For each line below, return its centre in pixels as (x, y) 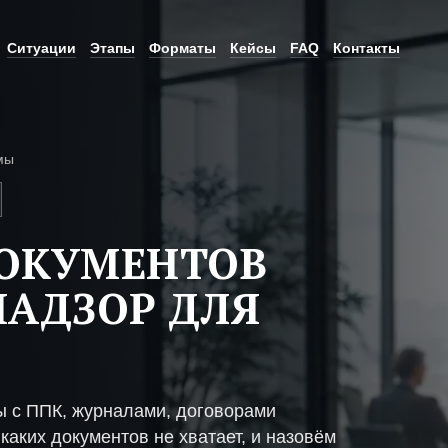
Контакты (366, 47)
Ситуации (41, 47)
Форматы (182, 47)
